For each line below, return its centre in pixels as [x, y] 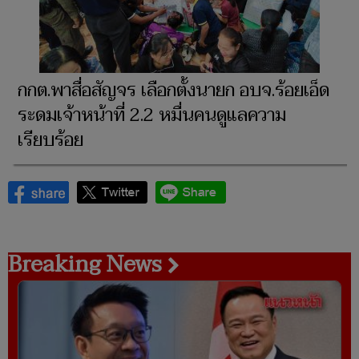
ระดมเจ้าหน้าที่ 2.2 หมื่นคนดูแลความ [152, 116]
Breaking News [88, 265]
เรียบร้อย [50, 141]
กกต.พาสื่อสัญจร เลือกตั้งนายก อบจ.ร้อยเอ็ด [173, 91]
